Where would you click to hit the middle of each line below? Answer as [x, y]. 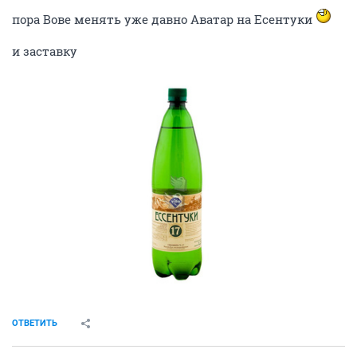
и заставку [45, 51]
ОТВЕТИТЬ [35, 323]
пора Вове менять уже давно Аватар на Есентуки [164, 19]
